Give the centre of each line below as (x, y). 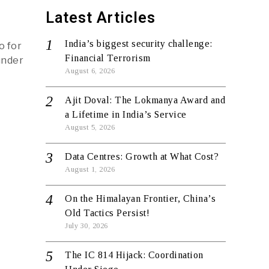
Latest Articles (101, 18)
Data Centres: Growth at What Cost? (142, 156)
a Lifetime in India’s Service (126, 114)
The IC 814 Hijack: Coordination (134, 255)
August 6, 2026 (90, 71)
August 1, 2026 (90, 169)
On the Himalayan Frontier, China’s (140, 198)
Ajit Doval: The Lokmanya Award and (145, 100)
